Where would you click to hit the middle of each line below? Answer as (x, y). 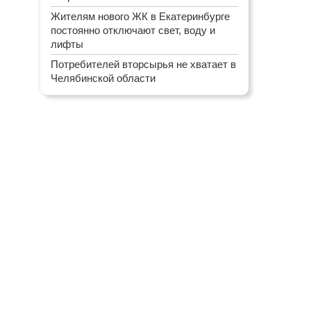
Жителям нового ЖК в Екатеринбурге (140, 16)
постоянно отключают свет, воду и (133, 30)
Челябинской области (103, 78)
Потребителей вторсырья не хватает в (143, 64)
